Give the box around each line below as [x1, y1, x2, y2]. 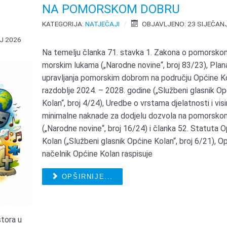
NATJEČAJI [85, 20, 120, 28]
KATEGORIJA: [42, 20, 86, 28]
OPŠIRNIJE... [59, 173, 113, 181]
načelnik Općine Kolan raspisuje [42, 149, 153, 159]
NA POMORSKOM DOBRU [42, 2, 180, 17]
